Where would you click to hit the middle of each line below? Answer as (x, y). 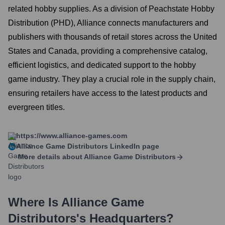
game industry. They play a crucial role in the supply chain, (112, 79)
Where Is (35, 202)
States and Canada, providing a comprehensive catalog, (108, 51)
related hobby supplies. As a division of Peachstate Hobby (111, 9)
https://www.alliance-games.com (72, 136)
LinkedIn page (134, 146)
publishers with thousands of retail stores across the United (113, 37)
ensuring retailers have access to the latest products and (108, 93)
